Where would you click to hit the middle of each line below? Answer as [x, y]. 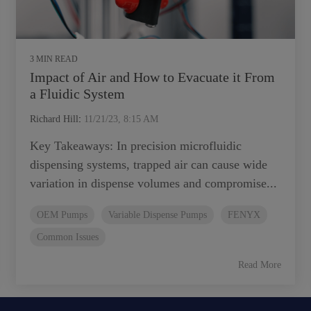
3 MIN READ [54, 59]
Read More [260, 264]
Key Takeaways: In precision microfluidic [136, 145]
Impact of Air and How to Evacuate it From [152, 77]
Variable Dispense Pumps [158, 214]
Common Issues [68, 236]
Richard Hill [54, 119]
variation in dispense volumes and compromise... [153, 183]
